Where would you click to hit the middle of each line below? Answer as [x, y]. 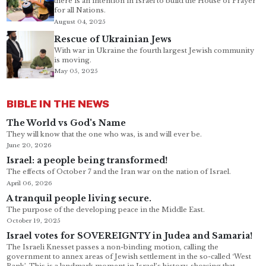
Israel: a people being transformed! [87, 161]
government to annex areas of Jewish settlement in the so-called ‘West [129, 257]
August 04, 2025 [80, 21]
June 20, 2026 [29, 145]
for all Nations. [80, 10]
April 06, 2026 [29, 183]
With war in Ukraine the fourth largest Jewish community [154, 50]
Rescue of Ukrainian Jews [113, 39]
